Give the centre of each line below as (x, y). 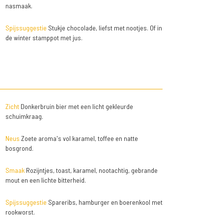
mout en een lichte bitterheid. (45, 180)
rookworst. (20, 212)
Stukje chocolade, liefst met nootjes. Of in (104, 28)
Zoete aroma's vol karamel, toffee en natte (79, 138)
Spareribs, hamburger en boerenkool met (104, 202)
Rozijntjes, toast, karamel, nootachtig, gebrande (91, 170)
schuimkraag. (24, 116)
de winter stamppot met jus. (44, 38)
